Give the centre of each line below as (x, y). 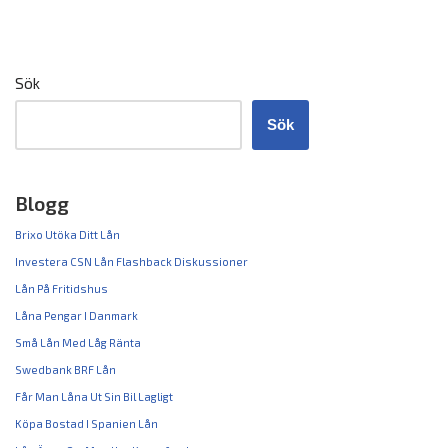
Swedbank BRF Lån (65, 369)
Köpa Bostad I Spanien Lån (86, 423)
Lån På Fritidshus (61, 288)
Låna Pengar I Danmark (76, 315)
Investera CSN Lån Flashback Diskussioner (131, 261)
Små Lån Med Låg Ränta (78, 342)
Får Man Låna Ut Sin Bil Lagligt (94, 396)
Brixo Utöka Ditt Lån (67, 234)
